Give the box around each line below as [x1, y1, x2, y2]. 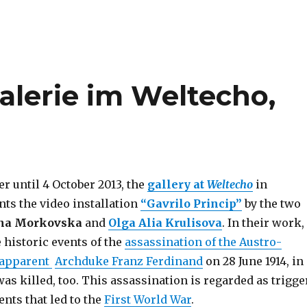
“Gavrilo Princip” [140, 196, 242, 210]
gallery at [147, 177, 207, 191]
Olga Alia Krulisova [108, 215, 222, 230]
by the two [241, 196, 301, 210]
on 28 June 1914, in [202, 254, 304, 268]
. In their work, [221, 215, 304, 230]
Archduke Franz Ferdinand [54, 254, 203, 268]
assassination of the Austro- [124, 234, 282, 249]
